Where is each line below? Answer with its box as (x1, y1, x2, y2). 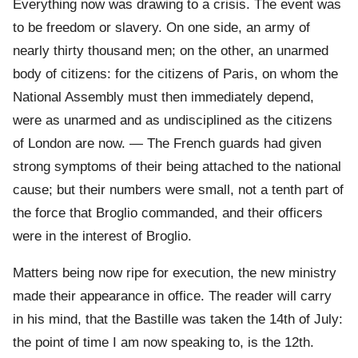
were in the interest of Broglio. (13, 229, 192, 245)
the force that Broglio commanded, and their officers (13, 205, 323, 221)
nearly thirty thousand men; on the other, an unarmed (13, 43, 328, 59)
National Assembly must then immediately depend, (13, 89, 314, 105)
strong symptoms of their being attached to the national (13, 159, 341, 175)
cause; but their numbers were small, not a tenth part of (13, 182, 344, 198)
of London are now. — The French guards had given (13, 136, 321, 152)
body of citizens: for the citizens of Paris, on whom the (13, 66, 338, 82)
